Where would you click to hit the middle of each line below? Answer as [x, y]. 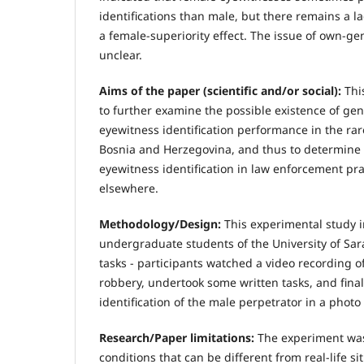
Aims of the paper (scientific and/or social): [222, 90]
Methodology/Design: [162, 223]
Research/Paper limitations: [178, 337]
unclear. [121, 54]
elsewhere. [129, 188]
